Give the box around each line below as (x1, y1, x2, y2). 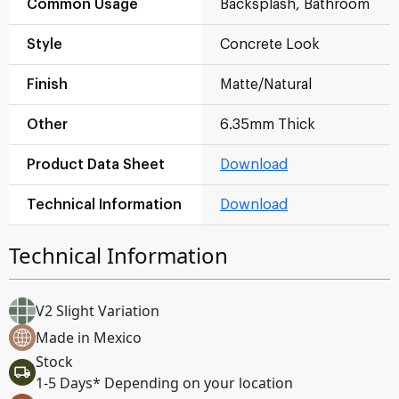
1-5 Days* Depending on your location (36, 373, 293, 394)
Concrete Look (220, 37, 320, 53)
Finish (27, 77, 68, 93)
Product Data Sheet (27, 158, 165, 173)
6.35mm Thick (220, 118, 315, 133)
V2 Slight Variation (36, 301, 159, 322)
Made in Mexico (36, 328, 142, 348)
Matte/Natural (220, 77, 312, 93)
